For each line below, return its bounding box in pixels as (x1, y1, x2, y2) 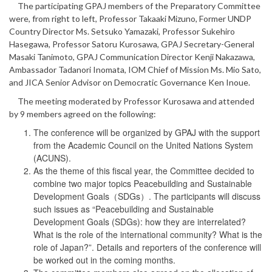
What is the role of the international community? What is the (33, 228, 262, 240)
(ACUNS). (33, 151, 71, 164)
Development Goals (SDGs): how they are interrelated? (33, 215, 246, 228)
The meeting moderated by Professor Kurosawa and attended (9, 95, 254, 106)
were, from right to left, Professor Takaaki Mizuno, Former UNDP (9, 13, 251, 24)
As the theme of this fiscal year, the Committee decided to (33, 164, 254, 177)
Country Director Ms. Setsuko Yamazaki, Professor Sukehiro (9, 25, 235, 36)
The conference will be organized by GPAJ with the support (33, 126, 260, 138)
